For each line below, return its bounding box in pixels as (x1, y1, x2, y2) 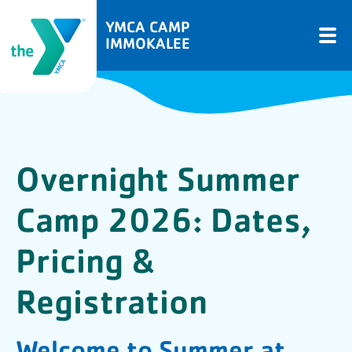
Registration (16, 279, 207, 322)
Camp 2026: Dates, (16, 197, 311, 240)
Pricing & (16, 238, 156, 281)
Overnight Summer (16, 156, 300, 200)
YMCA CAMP (105, 16, 190, 36)
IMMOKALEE (105, 33, 190, 53)
